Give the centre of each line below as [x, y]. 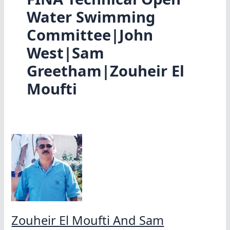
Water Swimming [91, 17]
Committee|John [90, 35]
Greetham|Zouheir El [105, 71]
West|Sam [65, 53]
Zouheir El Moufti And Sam [88, 220]
